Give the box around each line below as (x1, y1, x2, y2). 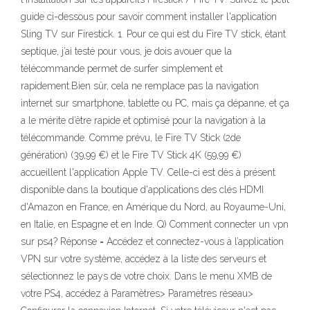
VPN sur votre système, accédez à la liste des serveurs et (21, 253, 266, 264)
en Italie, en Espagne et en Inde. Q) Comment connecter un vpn (21, 219, 289, 230)
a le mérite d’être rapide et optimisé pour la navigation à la (21, 115, 266, 126)
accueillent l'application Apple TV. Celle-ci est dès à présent (21, 167, 275, 178)
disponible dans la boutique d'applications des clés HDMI (21, 184, 264, 195)
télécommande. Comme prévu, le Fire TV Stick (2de (21, 132, 241, 143)
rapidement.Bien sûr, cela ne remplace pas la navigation (21, 80, 259, 91)
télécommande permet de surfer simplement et (21, 63, 223, 74)
